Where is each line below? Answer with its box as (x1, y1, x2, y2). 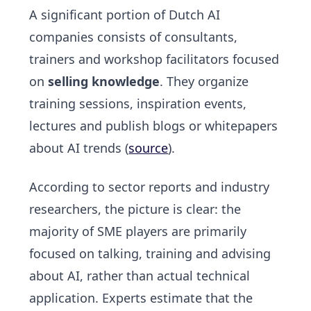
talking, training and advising (98, 245, 271, 262)
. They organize (160, 73, 249, 90)
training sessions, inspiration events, (29, 95, 247, 112)
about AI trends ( (29, 140, 129, 157)
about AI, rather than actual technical (29, 267, 251, 285)
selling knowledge (48, 73, 160, 90)
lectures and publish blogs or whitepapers (29, 117, 278, 135)
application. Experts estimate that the (29, 289, 253, 307)
